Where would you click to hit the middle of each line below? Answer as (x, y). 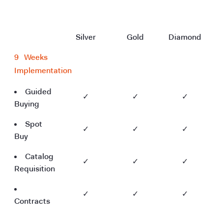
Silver (85, 37)
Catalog (39, 157)
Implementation (43, 71)
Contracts (32, 201)
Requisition (35, 169)
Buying (27, 104)
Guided (38, 92)
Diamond (185, 37)
